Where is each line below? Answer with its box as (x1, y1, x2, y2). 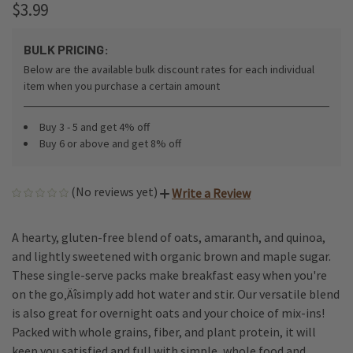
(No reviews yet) (71, 183, 158, 199)
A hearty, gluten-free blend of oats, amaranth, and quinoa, (12, 229, 325, 245)
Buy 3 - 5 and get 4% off (39, 119, 150, 134)
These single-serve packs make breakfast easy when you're (12, 266, 327, 283)
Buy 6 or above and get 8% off (39, 136, 181, 150)
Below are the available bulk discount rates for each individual (24, 61, 314, 76)
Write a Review (172, 184, 251, 201)
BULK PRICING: (24, 41, 109, 57)
